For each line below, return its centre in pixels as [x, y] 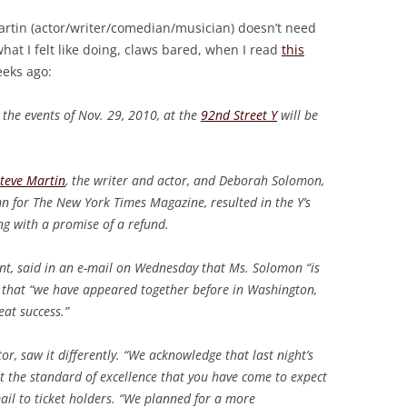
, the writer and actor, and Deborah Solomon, [195, 181]
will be [298, 115]
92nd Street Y [239, 115]
